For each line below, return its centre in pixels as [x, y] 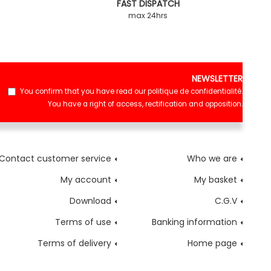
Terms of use [83, 222]
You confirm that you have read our [84, 91]
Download [90, 201]
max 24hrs [148, 15]
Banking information [194, 222]
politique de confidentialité [194, 91]
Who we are [212, 158]
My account [86, 180]
